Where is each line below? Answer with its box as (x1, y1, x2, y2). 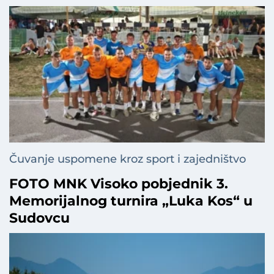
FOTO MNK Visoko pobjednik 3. (9, 175, 228, 192)
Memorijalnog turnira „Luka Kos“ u (9, 192, 253, 209)
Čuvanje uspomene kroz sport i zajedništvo (9, 152, 246, 166)
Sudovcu (9, 209, 70, 226)
